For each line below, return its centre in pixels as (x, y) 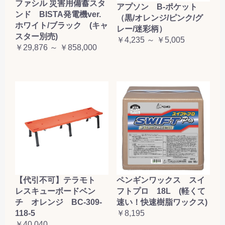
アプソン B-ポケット (157, 7)
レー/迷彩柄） (142, 29)
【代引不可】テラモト (59, 180)
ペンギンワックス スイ (161, 180)
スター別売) (36, 37)
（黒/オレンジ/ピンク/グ (160, 18)
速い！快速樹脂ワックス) (162, 202)
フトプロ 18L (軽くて (161, 191)
